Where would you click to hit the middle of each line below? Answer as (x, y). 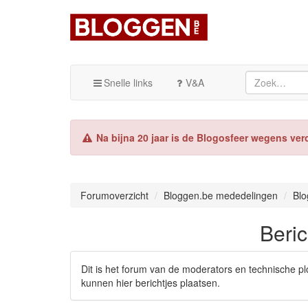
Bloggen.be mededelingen (221, 195)
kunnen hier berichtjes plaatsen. (151, 282)
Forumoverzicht (114, 195)
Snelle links (128, 82)
